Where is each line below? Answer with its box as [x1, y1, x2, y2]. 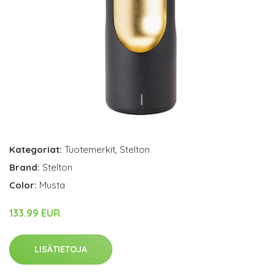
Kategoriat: [9, 144, 62, 156]
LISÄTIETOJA [34, 244, 87, 255]
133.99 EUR [9, 207, 60, 220]
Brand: [9, 161, 42, 174]
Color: [9, 179, 39, 192]
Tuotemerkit [64, 144, 115, 156]
